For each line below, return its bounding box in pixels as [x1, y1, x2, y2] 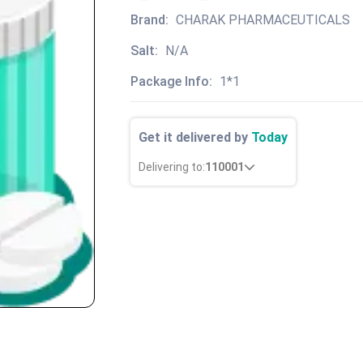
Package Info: [130, 73, 216, 89]
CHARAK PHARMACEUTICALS [176, 11, 350, 28]
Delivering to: [139, 160, 205, 173]
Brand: [130, 11, 172, 28]
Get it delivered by [139, 129, 251, 145]
